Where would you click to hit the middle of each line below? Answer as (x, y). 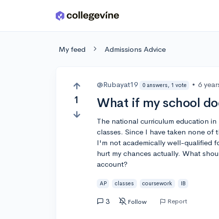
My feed (72, 49)
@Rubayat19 (118, 84)
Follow (137, 201)
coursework (157, 183)
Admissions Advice (135, 49)
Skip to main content (45, 18)
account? (112, 164)
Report (177, 201)
